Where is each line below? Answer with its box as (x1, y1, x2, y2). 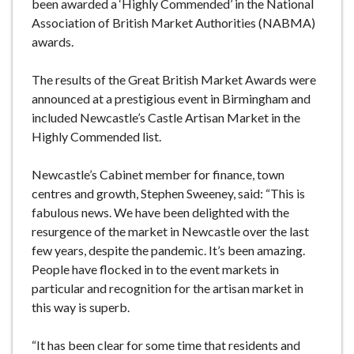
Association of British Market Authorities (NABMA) (32, 14, 315, 30)
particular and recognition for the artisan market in (32, 280, 303, 296)
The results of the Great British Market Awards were (32, 71, 316, 87)
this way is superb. (32, 299, 130, 314)
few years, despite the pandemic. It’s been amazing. (32, 242, 305, 258)
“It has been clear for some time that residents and (32, 337, 300, 352)
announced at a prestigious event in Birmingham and (32, 90, 311, 106)
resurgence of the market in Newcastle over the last (32, 223, 309, 239)
